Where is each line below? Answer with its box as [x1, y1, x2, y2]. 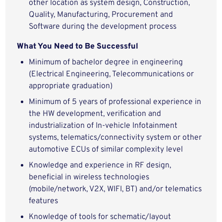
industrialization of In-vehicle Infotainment [29, 121, 178, 131]
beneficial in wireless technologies [29, 172, 150, 182]
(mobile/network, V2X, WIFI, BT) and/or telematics [29, 184, 202, 194]
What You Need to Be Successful [17, 42, 139, 52]
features [29, 196, 58, 206]
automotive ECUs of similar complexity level [29, 145, 183, 155]
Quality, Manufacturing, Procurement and [29, 10, 173, 20]
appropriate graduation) [29, 81, 113, 91]
